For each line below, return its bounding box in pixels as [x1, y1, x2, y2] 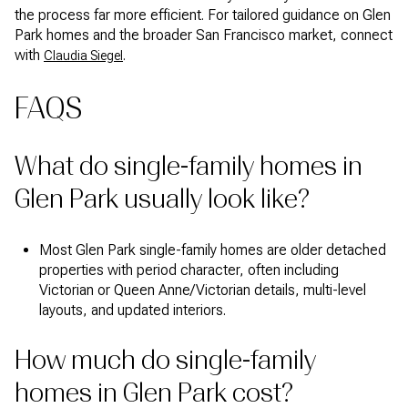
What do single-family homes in [15, 151, 362, 182]
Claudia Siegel [44, 47, 123, 63]
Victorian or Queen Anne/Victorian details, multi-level [38, 280, 366, 299]
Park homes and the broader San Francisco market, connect [15, 25, 393, 44]
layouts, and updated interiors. [38, 301, 226, 319]
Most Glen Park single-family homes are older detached [38, 240, 386, 259]
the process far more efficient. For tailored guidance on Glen [15, 5, 391, 24]
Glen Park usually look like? [15, 184, 310, 215]
